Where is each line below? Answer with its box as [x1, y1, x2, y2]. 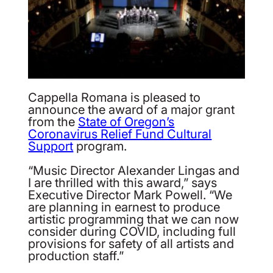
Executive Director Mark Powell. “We [28, 185, 233, 204]
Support [28, 136, 74, 155]
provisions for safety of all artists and [28, 234, 235, 253]
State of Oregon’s [78, 112, 175, 131]
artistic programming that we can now [28, 210, 239, 229]
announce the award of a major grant [28, 100, 235, 119]
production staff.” [28, 246, 124, 265]
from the [28, 112, 79, 131]
